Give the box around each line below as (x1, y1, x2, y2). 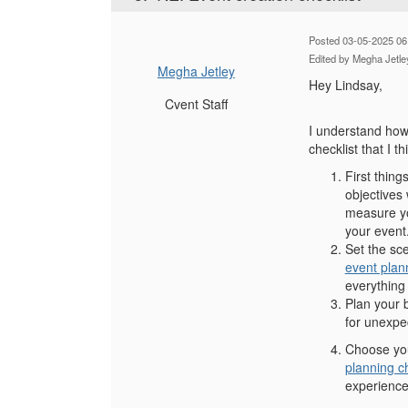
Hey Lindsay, (308, 75, 386, 94)
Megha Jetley (157, 61, 235, 80)
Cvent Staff (164, 94, 228, 113)
